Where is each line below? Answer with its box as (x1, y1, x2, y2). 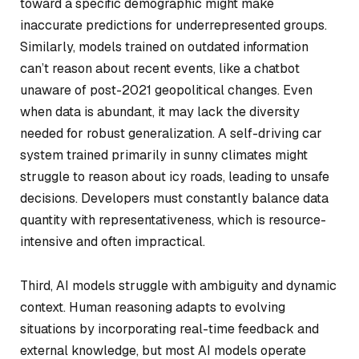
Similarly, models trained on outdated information (20, 38, 309, 55)
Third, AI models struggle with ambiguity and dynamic (20, 277, 337, 295)
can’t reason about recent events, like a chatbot (20, 59, 300, 77)
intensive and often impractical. (20, 232, 205, 250)
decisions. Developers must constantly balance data (20, 189, 329, 207)
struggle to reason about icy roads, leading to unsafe (20, 167, 329, 185)
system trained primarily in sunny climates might (20, 146, 308, 163)
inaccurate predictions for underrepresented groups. (20, 16, 327, 34)
